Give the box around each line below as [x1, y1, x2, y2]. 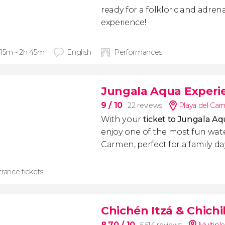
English [67, 48, 91, 57]
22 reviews [128, 101, 162, 110]
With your [101, 115, 143, 124]
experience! [101, 18, 146, 27]
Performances [114, 48, 163, 57]
